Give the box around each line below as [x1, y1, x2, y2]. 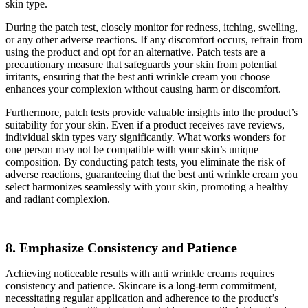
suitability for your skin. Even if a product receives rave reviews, [5, 118, 285, 131]
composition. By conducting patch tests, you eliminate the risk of [5, 155, 285, 168]
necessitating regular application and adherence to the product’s [5, 291, 278, 304]
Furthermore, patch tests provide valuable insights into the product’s [5, 106, 298, 118]
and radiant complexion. [5, 192, 110, 205]
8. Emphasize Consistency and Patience [5, 240, 237, 256]
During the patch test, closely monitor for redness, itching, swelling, [5, 21, 298, 33]
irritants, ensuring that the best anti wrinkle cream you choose [5, 70, 270, 82]
